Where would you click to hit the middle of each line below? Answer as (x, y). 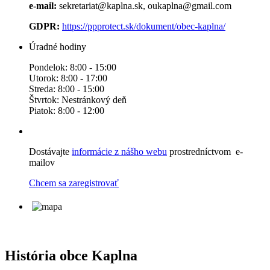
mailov (42, 163)
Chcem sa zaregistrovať (74, 183)
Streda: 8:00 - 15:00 (67, 89)
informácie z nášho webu (119, 152)
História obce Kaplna (71, 256)
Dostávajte (50, 152)
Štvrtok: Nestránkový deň (78, 100)
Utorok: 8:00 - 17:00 (68, 78)
